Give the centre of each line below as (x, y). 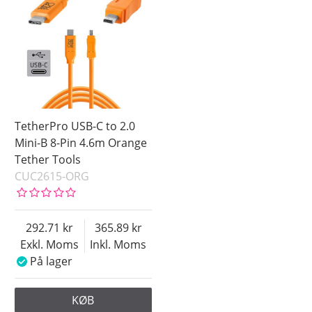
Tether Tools (48, 159)
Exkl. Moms (49, 244)
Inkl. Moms (118, 244)
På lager (51, 261)
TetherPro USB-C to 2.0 (75, 126)
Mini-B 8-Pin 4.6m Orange (81, 142)
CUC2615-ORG (52, 176)
